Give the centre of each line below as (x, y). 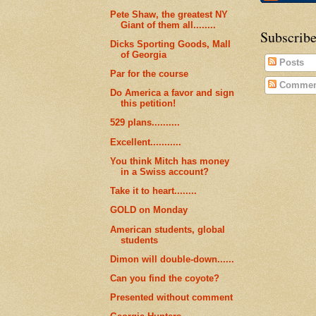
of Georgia (144, 54)
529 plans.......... (145, 123)
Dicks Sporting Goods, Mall (171, 44)
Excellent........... (146, 142)
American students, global (168, 229)
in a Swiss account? (165, 171)
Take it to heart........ (154, 191)
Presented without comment (172, 298)
